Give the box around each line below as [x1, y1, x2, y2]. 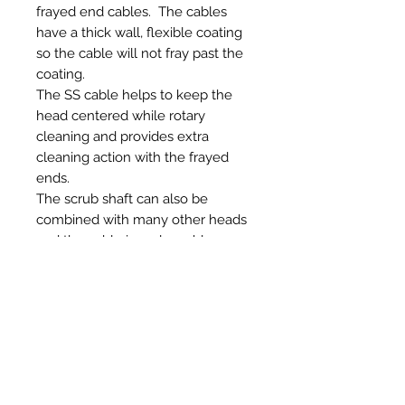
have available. [36, 294, 128, 311]
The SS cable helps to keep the [36, 86, 232, 103]
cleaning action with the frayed [36, 148, 229, 165]
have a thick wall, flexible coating [36, 24, 242, 41]
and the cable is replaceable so [36, 231, 231, 249]
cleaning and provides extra [36, 127, 209, 145]
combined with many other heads [36, 211, 247, 228]
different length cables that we [36, 273, 228, 290]
